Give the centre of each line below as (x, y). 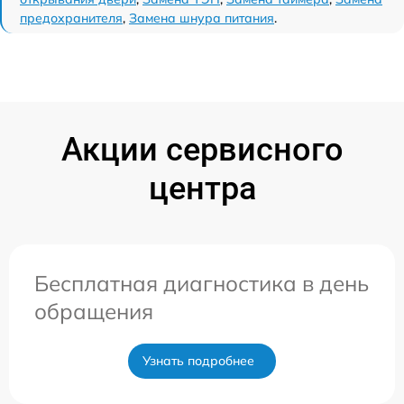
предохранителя (71, 18)
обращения (94, 311)
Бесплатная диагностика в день (202, 283)
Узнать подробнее (198, 360)
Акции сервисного (202, 149)
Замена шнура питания (202, 18)
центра (202, 188)
